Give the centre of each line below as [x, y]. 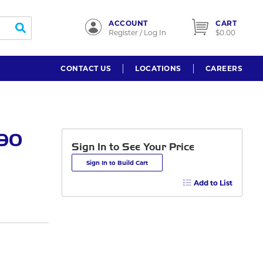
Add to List [213, 183]
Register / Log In [137, 32]
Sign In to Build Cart [117, 163]
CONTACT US [86, 68]
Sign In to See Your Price [133, 147]
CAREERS [224, 68]
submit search [46, 33]
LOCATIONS [158, 68]
